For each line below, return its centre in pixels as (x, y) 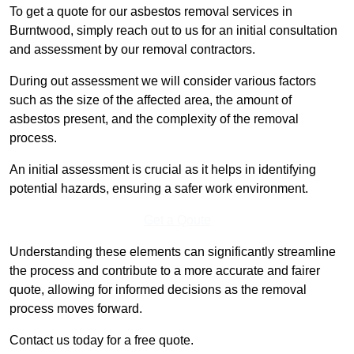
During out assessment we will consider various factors (163, 81)
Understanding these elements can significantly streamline (173, 252)
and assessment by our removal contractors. (132, 50)
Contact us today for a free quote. (102, 341)
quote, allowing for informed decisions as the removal (158, 290)
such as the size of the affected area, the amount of (151, 100)
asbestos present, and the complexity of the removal (154, 119)
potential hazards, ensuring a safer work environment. (159, 189)
